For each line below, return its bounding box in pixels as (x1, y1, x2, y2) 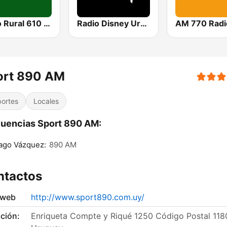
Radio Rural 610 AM (44, 18, 50, 29)
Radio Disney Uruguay (140, 18, 147, 29)
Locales (33, 97, 59, 106)
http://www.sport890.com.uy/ (31, 192, 144, 203)
